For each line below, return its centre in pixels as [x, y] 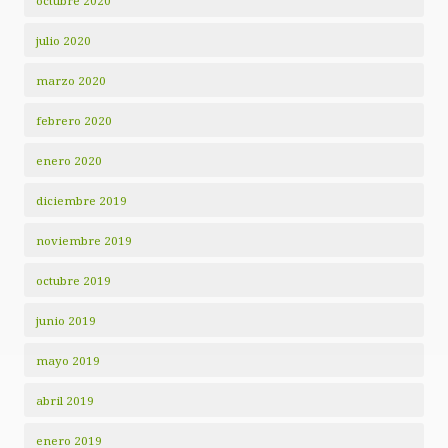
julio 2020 [63, 40]
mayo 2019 [68, 360]
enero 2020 [69, 160]
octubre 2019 [73, 280]
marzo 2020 [71, 80]
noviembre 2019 [84, 240]
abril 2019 [65, 400]
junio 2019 [66, 320]
